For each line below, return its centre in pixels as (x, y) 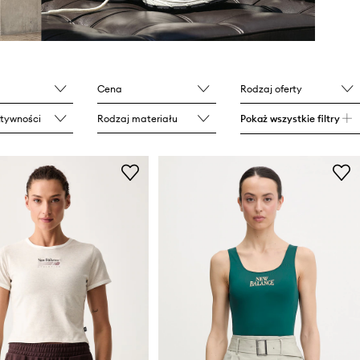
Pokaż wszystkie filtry (290, 119)
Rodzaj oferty (272, 89)
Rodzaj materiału (138, 119)
